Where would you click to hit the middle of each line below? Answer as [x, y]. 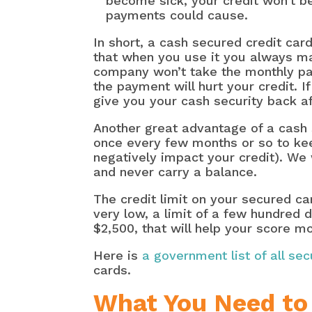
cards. [112, 270]
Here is [118, 256]
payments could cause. [177, 15]
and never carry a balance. [175, 172]
